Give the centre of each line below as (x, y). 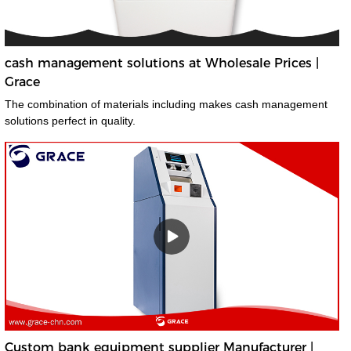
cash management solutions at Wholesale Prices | (161, 63)
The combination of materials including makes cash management (101, 105)
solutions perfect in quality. (70, 121)
